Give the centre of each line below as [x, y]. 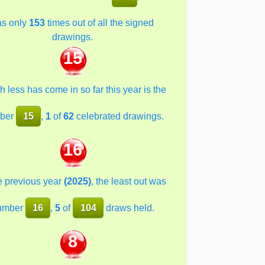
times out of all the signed [100, 22]
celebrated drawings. [119, 116]
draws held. [129, 208]
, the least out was [128, 181]
